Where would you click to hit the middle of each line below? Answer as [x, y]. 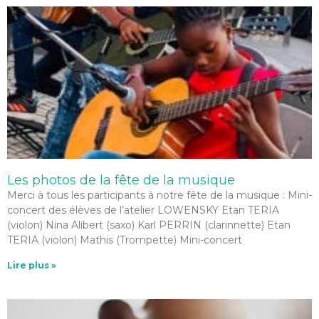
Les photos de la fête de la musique [121, 180]
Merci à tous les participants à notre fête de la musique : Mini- [159, 195]
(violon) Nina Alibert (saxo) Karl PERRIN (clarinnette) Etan [149, 225]
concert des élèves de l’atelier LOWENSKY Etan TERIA [143, 210]
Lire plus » [32, 265]
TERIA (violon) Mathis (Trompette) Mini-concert [125, 240]
